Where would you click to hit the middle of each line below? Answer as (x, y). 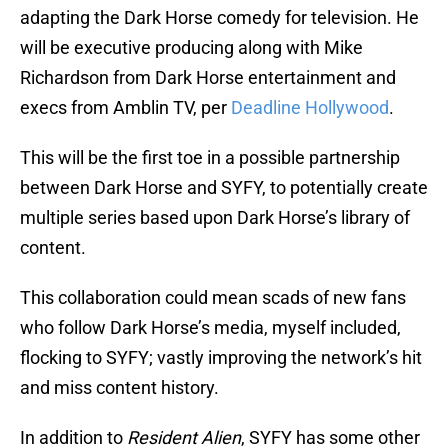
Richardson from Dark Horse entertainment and (208, 78)
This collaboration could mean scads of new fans (213, 298)
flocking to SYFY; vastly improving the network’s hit (221, 358)
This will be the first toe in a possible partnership (210, 158)
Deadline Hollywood (310, 108)
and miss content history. (119, 388)
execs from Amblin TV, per (125, 108)
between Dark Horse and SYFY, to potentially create (224, 188)
